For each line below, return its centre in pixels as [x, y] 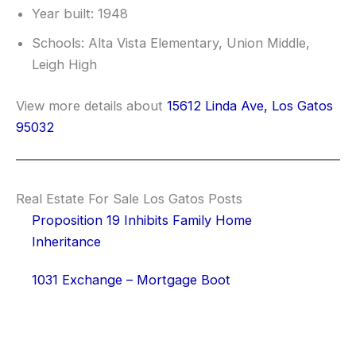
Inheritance [66, 242]
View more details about [91, 105]
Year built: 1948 [80, 14]
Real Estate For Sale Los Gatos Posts [129, 199]
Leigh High [64, 65]
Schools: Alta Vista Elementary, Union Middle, [171, 43]
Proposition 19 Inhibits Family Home [142, 221]
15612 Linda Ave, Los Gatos [250, 105]
